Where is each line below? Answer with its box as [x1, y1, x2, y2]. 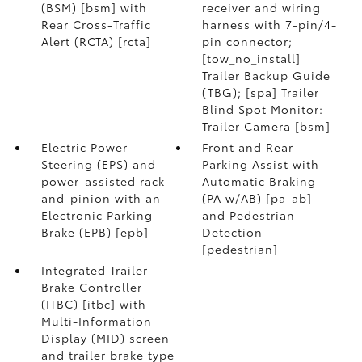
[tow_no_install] [202, 49, 301, 66]
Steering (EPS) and [40, 155, 156, 172]
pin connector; [202, 32, 293, 49]
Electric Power [40, 138, 128, 155]
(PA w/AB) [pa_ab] [202, 189, 313, 206]
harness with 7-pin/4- [202, 15, 338, 32]
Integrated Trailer [40, 261, 148, 278]
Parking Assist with [202, 155, 320, 172]
